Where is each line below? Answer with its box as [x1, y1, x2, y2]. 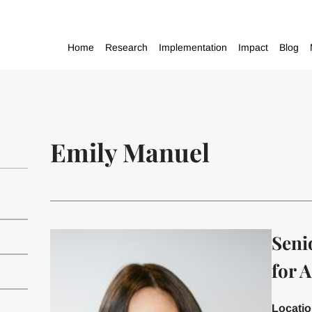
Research [105, 42, 148, 53]
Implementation [159, 42, 228, 53]
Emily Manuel [49, 135, 210, 169]
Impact [238, 42, 269, 53]
